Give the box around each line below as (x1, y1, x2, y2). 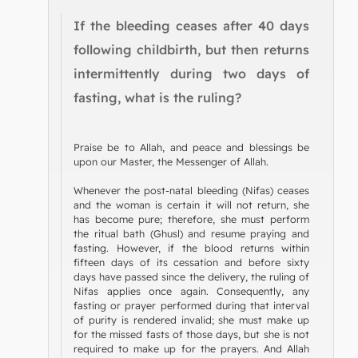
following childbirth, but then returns (74, 41, 309, 58)
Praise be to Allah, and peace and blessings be (74, 140, 309, 153)
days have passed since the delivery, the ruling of (74, 269, 309, 283)
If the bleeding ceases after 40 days (74, 17, 309, 34)
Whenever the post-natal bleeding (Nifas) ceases (74, 183, 309, 197)
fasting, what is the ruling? (74, 89, 241, 105)
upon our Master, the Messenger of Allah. (74, 154, 268, 168)
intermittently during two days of (74, 65, 309, 82)
